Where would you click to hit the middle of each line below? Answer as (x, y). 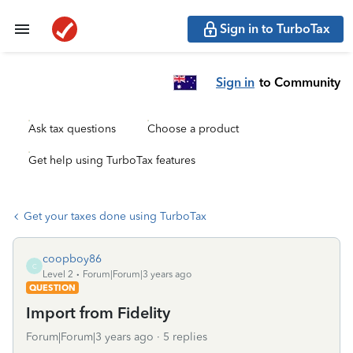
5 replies (185, 337)
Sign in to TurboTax (275, 29)
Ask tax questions (72, 129)
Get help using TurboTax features (112, 160)
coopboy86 (72, 259)
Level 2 (58, 274)
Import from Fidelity (98, 313)
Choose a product (193, 129)
